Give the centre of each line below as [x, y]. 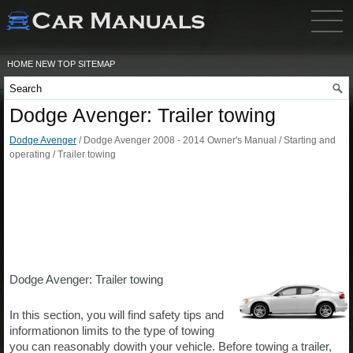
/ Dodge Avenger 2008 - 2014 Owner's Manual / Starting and [206, 140]
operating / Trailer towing [63, 154]
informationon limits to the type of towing [112, 331]
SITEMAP [97, 64]
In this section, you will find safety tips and [117, 315]
